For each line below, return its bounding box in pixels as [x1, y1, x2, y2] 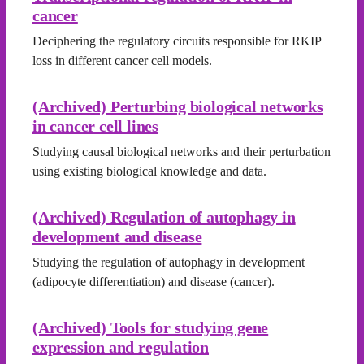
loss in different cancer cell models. [32, 54, 212, 67]
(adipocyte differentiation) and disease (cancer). [32, 275, 275, 288]
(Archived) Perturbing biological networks [32, 97, 323, 115]
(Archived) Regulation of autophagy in [32, 208, 296, 226]
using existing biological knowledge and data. [32, 164, 266, 178]
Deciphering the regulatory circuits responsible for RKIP [32, 34, 321, 48]
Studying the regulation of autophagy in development [32, 255, 305, 269]
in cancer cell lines [32, 117, 159, 135]
